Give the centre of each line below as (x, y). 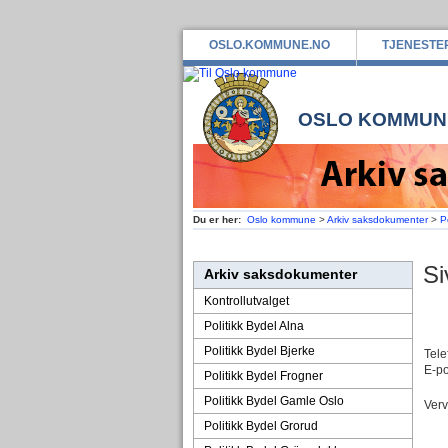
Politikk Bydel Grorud (260, 426)
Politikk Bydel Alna (253, 326)
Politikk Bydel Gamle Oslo (273, 401)
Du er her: (216, 219)
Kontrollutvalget (246, 301)
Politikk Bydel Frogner (263, 376)
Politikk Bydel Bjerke (259, 351)
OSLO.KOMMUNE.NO (269, 45)
